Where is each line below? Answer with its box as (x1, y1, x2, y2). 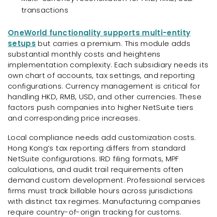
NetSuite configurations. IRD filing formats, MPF (8, 154, 179, 164)
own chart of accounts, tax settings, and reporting (8, 70, 195, 80)
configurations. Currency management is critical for (8, 80, 200, 91)
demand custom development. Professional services (8, 175, 205, 186)
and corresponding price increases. (8, 112, 140, 123)
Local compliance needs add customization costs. (8, 132, 196, 143)
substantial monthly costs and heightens (8, 48, 161, 59)
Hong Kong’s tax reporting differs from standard (8, 143, 186, 154)
